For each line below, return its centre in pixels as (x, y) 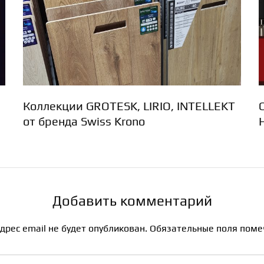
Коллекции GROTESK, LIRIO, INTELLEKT (129, 105)
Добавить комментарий (132, 200)
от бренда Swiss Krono (84, 121)
